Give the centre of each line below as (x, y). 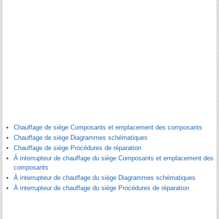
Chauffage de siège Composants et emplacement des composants (108, 128)
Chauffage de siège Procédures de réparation (77, 148)
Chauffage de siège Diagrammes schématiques (81, 138)
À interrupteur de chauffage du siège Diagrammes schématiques (105, 178)
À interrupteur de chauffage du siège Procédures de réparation (101, 188)
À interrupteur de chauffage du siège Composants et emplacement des (114, 158)
